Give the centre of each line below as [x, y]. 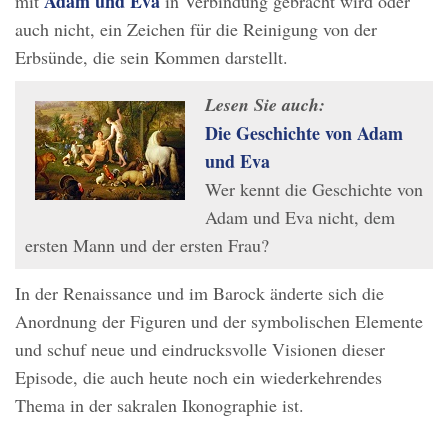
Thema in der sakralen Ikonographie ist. [159, 405]
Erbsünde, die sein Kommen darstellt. [151, 57]
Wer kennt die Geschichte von [314, 189]
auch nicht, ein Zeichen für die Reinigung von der [196, 29]
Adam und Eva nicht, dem [300, 217]
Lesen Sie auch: [265, 105]
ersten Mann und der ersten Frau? [147, 245]
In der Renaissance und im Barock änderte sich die [199, 293]
